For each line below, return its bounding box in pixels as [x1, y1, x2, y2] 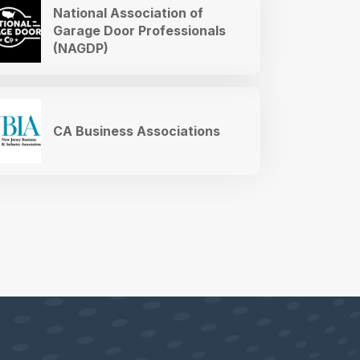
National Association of [53, 4, 203, 21]
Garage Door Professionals [53, 22, 226, 39]
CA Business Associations [53, 122, 220, 139]
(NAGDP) [53, 39, 108, 56]
